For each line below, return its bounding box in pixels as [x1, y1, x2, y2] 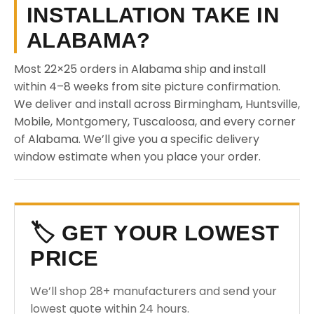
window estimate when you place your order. [14, 149, 261, 165]
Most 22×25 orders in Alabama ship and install [14, 61, 266, 77]
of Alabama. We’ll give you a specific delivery [14, 131, 259, 147]
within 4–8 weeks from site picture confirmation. [14, 78, 280, 95]
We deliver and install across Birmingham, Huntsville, [14, 96, 300, 112]
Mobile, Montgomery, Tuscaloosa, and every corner [14, 114, 296, 130]
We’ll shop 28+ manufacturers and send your [30, 283, 277, 299]
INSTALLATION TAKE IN [27, 3, 279, 27]
